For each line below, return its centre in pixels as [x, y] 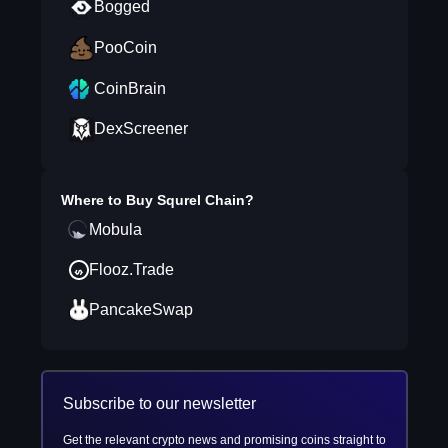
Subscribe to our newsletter [159, 403]
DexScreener [140, 128]
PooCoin [125, 47]
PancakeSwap [140, 309]
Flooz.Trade [131, 269]
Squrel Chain [200, 200]
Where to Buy [108, 200]
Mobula [115, 229]
